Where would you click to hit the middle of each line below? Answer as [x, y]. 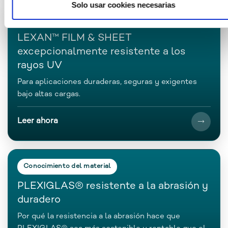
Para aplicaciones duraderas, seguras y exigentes [107, 82]
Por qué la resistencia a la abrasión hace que [99, 216]
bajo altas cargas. [49, 94]
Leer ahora [38, 121]
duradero [39, 200]
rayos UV [40, 66]
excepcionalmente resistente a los [102, 52]
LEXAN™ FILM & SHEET [75, 38]
